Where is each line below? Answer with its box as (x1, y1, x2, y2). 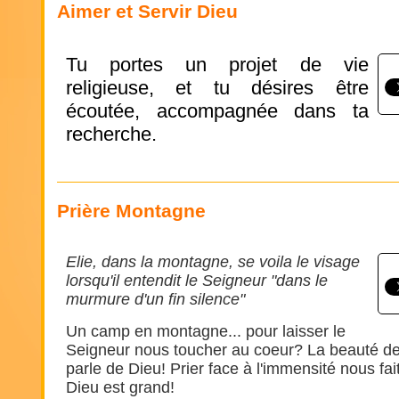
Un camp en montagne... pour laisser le (66, 322, 346, 340)
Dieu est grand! (66, 379, 175, 396)
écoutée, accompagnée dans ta (66, 100, 369, 122)
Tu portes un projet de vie (66, 53, 369, 76)
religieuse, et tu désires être (66, 77, 369, 99)
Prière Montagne (57, 200, 206, 221)
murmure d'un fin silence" (66, 290, 245, 308)
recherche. (66, 123, 157, 145)
